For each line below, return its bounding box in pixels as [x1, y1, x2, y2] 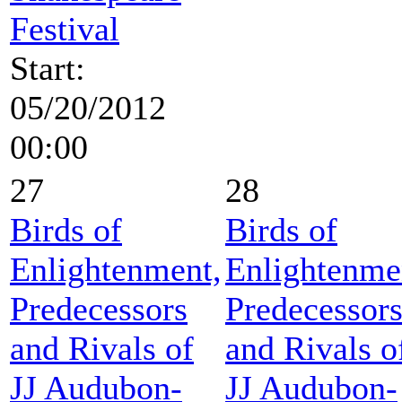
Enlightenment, [10, 249, 222, 288]
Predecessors [10, 289, 188, 328]
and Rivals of [10, 328, 194, 367]
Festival [10, 9, 119, 48]
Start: [10, 48, 85, 87]
